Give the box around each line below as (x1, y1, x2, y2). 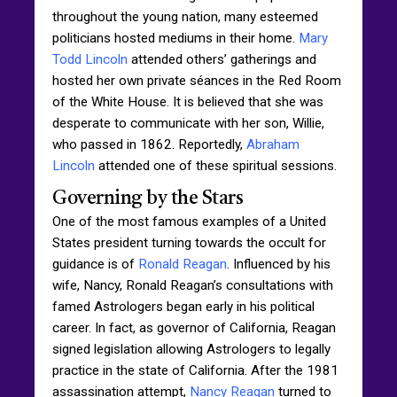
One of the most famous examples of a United (52, 213, 326, 230)
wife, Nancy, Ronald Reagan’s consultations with (52, 276, 333, 293)
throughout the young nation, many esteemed (52, 8, 318, 25)
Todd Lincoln (52, 51, 128, 67)
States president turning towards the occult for (52, 234, 326, 251)
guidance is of (52, 255, 138, 272)
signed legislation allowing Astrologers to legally (52, 340, 331, 357)
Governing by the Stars (52, 189, 243, 208)
